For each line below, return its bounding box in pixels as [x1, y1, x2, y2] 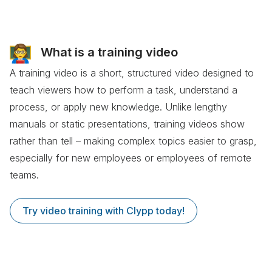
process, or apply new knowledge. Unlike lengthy [10, 100, 227, 113]
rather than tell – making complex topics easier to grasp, [10, 134, 257, 147]
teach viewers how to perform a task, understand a [10, 83, 237, 96]
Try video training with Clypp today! [22, 204, 185, 217]
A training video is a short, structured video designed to [10, 66, 254, 79]
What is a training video [41, 44, 178, 59]
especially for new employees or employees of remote [10, 151, 251, 164]
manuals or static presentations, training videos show [10, 117, 245, 130]
